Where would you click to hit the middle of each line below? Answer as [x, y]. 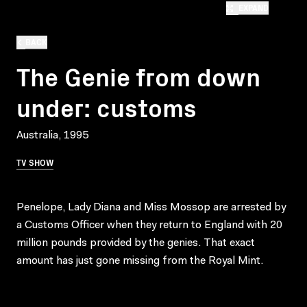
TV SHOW [35, 162]
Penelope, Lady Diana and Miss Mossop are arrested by [151, 207]
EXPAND [254, 7]
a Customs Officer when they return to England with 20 [149, 225]
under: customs [107, 106]
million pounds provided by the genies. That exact [136, 243]
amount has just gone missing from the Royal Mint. [140, 261]
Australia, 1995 [52, 135]
